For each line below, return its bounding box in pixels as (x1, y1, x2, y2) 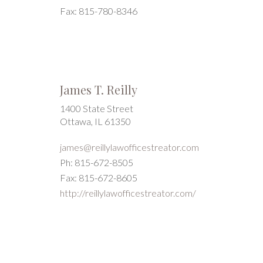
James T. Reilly (60, 82, 137, 97)
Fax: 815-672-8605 (60, 172, 137, 183)
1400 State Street (60, 103, 133, 114)
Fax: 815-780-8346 (60, 5, 137, 16)
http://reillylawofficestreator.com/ (60, 187, 196, 198)
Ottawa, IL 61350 (60, 116, 131, 127)
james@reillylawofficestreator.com (60, 141, 199, 153)
